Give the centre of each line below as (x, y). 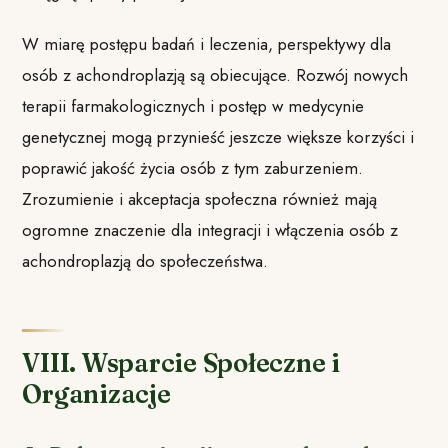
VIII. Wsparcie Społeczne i (181, 363)
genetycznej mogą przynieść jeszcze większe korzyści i (218, 137)
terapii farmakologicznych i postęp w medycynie (193, 106)
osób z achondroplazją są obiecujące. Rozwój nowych (215, 75)
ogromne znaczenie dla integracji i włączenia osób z (210, 230)
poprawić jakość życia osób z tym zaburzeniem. (193, 168)
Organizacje (96, 394)
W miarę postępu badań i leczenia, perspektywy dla (207, 44)
